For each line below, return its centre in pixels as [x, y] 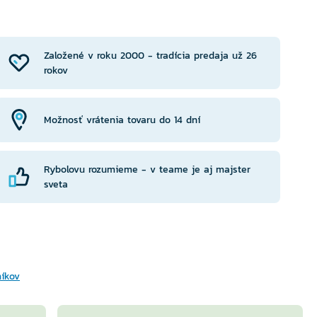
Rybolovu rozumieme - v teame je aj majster [147, 169]
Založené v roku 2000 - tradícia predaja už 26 [150, 56]
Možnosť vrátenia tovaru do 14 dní [122, 120]
